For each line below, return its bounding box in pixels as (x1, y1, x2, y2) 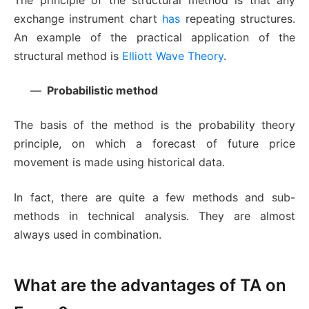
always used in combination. (14, 228, 161, 242)
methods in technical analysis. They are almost (14, 209, 295, 223)
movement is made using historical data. (14, 155, 225, 170)
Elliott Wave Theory (122, 49, 223, 63)
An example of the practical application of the (14, 30, 295, 45)
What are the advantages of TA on (14, 275, 286, 296)
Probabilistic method (47, 83, 158, 98)
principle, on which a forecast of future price (14, 137, 295, 151)
